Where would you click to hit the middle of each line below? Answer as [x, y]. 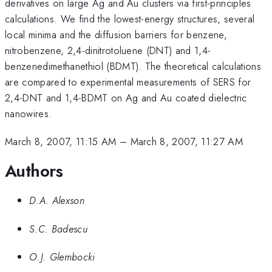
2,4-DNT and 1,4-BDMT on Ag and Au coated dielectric [126, 97]
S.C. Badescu [58, 229]
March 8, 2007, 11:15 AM [61, 142]
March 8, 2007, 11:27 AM [187, 142]
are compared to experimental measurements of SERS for [128, 82]
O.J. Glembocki [62, 257]
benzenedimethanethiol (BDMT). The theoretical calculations [133, 66]
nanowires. [29, 113]
